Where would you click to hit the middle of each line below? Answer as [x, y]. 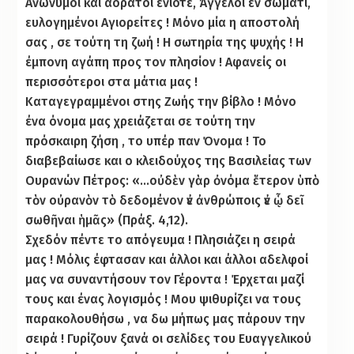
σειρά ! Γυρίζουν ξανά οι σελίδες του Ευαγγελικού [169, 338]
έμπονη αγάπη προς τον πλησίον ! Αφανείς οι [156, 62]
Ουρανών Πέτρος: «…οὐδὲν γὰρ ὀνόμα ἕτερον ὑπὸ [173, 180]
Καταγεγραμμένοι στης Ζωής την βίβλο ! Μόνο [161, 101]
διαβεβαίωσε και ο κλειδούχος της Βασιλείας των [169, 160]
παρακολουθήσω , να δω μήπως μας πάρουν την [166, 318]
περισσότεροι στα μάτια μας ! [112, 81]
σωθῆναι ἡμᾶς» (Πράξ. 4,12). [107, 220]
